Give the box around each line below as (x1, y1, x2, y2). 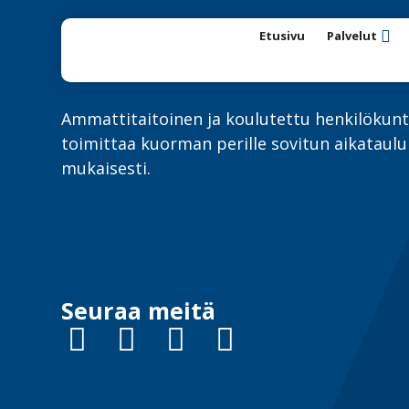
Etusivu (259, 27, 306, 44)
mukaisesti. (61, 157, 152, 179)
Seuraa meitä (61, 295, 216, 327)
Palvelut (327, 27, 378, 44)
